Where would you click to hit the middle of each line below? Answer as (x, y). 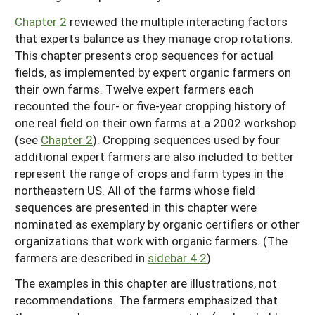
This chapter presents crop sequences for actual (144, 55)
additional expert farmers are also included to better (154, 156)
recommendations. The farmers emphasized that (146, 300)
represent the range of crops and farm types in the (149, 173)
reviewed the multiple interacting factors (177, 21)
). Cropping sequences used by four (186, 139)
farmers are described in (81, 257)
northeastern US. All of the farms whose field (135, 190)
